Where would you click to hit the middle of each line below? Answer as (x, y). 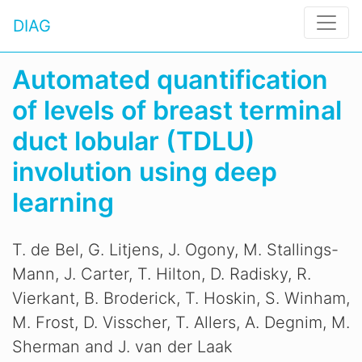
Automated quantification (170, 80)
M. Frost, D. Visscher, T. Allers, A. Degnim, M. (181, 322)
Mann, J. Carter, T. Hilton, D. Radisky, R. (162, 274)
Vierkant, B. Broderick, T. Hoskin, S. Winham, (181, 298)
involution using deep (145, 172)
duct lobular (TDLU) (134, 141)
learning (63, 202)
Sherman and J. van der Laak (122, 347)
